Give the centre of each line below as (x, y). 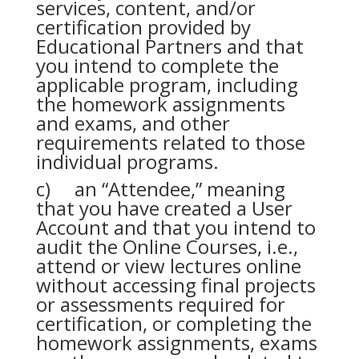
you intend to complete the (157, 65)
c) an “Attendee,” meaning (160, 189)
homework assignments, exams (176, 343)
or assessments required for (160, 304)
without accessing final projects (175, 285)
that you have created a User (164, 208)
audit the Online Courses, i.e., (167, 246)
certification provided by (143, 27)
